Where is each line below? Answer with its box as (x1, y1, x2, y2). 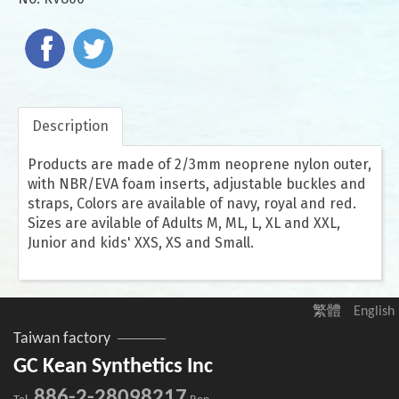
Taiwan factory (13, 330, 110, 348)
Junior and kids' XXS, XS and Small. (28, 234, 254, 252)
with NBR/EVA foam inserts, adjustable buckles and (28, 175, 366, 193)
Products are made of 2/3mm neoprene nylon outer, (28, 156, 371, 174)
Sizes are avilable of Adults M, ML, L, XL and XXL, (28, 215, 340, 232)
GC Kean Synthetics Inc (13, 356, 213, 379)
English (354, 305, 395, 320)
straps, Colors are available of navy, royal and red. (28, 195, 356, 213)
